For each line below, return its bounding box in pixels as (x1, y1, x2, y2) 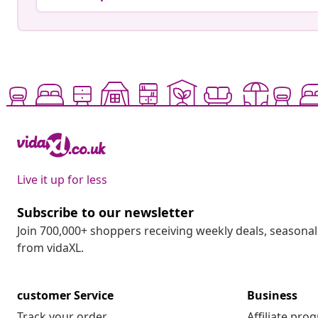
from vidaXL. (17, 240, 84, 256)
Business (247, 287, 297, 304)
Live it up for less (17, 172, 107, 188)
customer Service (17, 287, 114, 304)
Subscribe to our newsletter (17, 204, 194, 221)
